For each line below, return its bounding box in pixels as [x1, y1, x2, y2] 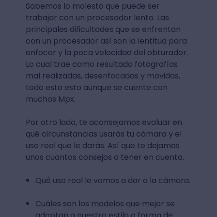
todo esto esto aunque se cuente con [25, 81, 168, 93]
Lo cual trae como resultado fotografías [25, 58, 178, 70]
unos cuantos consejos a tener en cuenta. [25, 151, 184, 163]
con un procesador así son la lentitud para [25, 35, 187, 46]
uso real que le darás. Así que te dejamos [25, 139, 180, 151]
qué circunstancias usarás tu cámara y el [25, 128, 182, 139]
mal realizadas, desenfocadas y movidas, [25, 70, 180, 81]
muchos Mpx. [25, 93, 76, 105]
